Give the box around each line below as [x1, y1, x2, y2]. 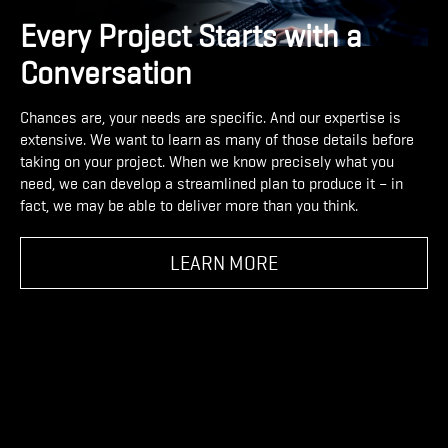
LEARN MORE [170, 252, 278, 275]
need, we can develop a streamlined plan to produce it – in [20, 175, 403, 194]
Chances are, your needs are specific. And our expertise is [20, 109, 401, 128]
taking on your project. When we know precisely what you [20, 153, 394, 172]
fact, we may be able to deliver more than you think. [20, 197, 358, 216]
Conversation [20, 56, 192, 92]
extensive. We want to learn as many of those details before [20, 131, 414, 150]
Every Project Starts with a [20, 19, 362, 55]
